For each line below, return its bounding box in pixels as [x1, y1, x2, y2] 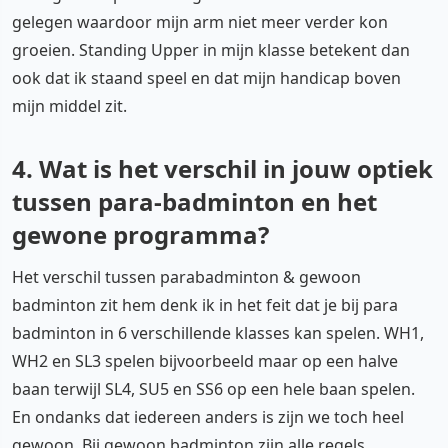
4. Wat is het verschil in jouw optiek [12, 152, 433, 185]
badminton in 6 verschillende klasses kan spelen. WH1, [12, 322, 424, 344]
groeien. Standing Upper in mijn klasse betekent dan [12, 39, 410, 61]
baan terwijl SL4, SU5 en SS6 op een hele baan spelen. [12, 378, 415, 400]
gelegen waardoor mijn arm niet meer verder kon [12, 11, 388, 33]
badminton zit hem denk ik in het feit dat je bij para [12, 294, 398, 316]
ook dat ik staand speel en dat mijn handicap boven [12, 67, 401, 89]
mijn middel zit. [12, 95, 127, 117]
